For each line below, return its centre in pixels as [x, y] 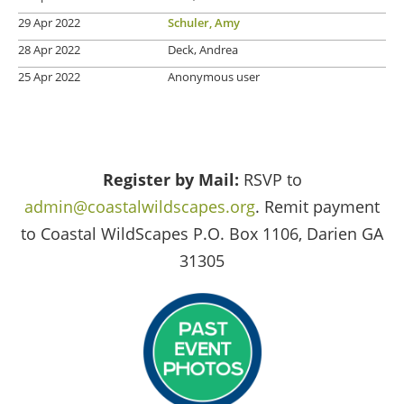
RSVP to [270, 179]
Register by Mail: [170, 179]
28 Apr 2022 [49, 49]
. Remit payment [317, 206]
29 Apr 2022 [49, 22]
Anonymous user [214, 76]
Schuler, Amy [204, 22]
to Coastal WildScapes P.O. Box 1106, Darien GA [202, 233]
